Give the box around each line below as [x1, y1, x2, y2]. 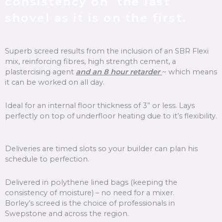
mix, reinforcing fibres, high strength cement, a [5, 57, 176, 66]
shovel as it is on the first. [5, 11, 187, 25]
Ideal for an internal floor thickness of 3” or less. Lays [5, 101, 195, 110]
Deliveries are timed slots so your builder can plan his [5, 144, 198, 154]
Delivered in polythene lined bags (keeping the [5, 177, 177, 187]
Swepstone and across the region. [5, 209, 129, 218]
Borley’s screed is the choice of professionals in [5, 198, 175, 208]
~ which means [162, 67, 217, 77]
